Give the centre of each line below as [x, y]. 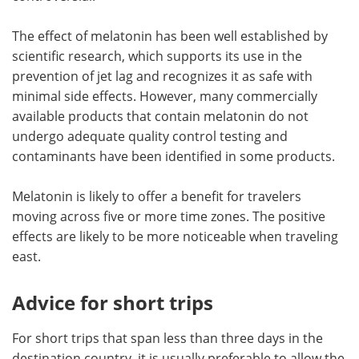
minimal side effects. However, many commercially [165, 95]
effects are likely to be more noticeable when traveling [175, 236]
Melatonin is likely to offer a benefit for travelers [157, 196]
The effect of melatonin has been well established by [170, 35]
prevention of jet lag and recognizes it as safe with [162, 75]
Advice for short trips [113, 302]
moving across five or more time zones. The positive [169, 216]
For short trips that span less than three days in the [167, 337]
